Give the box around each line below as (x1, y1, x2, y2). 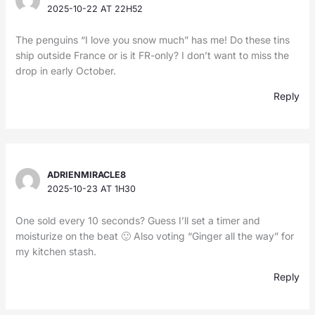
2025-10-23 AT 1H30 (47, 184, 136, 195)
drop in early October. (15, 65, 116, 77)
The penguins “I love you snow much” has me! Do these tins (15, 34, 290, 46)
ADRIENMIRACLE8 (47, 169, 127, 181)
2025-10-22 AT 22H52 (47, 4, 143, 15)
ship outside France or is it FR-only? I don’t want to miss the (15, 49, 289, 62)
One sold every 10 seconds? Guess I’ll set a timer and (15, 214, 260, 226)
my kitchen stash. (15, 245, 96, 257)
